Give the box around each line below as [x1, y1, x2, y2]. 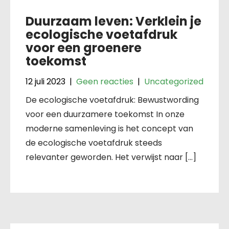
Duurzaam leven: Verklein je [26, 12, 201, 30]
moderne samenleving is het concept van [26, 122, 193, 134]
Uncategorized [144, 75, 203, 87]
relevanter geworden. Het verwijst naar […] [26, 151, 196, 163]
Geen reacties [76, 75, 133, 87]
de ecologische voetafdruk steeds [26, 136, 162, 149]
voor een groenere [26, 39, 142, 56]
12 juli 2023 [26, 75, 65, 87]
